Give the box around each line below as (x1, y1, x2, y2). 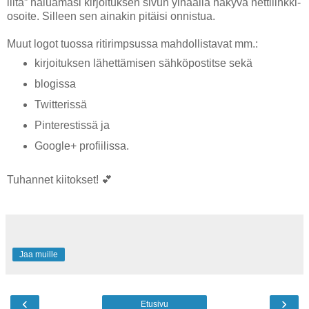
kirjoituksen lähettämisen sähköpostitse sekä (34, 57, 252, 70)
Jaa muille (19, 250, 58, 259)
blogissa (34, 78, 76, 90)
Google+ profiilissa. (34, 140, 129, 152)
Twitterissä (34, 99, 87, 111)
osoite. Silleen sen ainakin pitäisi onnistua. (7, 10, 218, 22)
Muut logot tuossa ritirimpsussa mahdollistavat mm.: (7, 37, 258, 50)
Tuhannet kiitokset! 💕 (7, 174, 112, 186)
